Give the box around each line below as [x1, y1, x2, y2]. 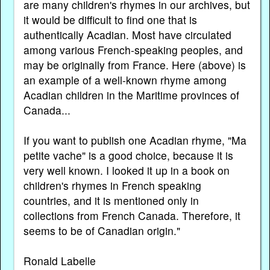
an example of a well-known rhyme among [23, 72, 227, 88]
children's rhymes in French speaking [23, 178, 201, 193]
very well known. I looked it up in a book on [23, 163, 230, 178]
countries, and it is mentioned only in [23, 193, 199, 209]
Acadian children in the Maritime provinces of [23, 87, 239, 103]
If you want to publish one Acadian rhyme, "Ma [23, 133, 246, 148]
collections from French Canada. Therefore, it [23, 208, 240, 224]
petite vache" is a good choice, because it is [23, 148, 233, 163]
